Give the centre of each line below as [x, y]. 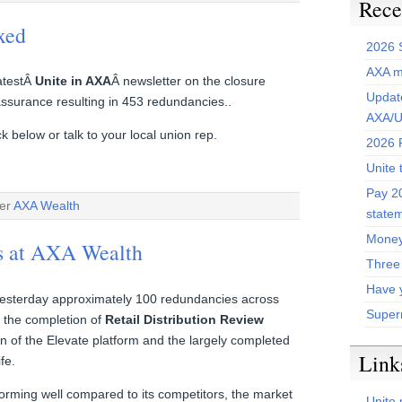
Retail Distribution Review [184, 319]
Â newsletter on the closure [188, 80]
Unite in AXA [73, 80]
